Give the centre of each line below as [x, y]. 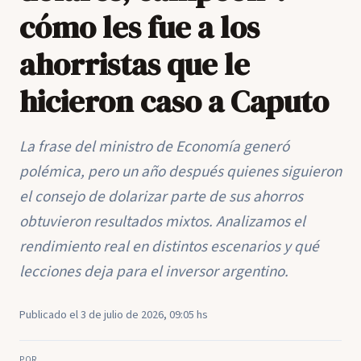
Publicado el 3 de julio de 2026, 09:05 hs [114, 315]
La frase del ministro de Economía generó [154, 147]
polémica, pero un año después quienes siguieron [180, 172]
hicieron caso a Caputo [174, 101]
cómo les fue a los [139, 27]
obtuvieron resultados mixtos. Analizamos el [162, 222]
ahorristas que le [135, 64]
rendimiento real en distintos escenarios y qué [169, 247]
